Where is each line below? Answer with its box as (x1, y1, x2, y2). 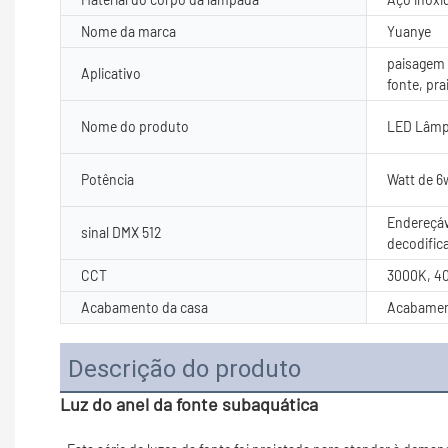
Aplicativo (81, 64, 141, 82)
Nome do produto (81, 117, 189, 135)
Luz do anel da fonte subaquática (60, 392, 318, 415)
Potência (81, 170, 134, 188)
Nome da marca (81, 22, 176, 40)
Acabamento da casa (81, 298, 208, 316)
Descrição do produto (68, 354, 301, 383)
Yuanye (387, 22, 431, 40)
